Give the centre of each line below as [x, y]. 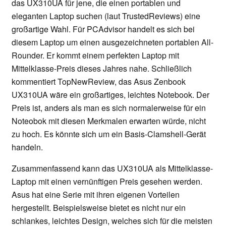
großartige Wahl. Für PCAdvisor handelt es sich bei [103, 29]
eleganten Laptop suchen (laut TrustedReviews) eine [106, 16]
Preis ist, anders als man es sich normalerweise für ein [109, 108]
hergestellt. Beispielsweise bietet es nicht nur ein [99, 208]
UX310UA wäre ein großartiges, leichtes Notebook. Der [110, 95]
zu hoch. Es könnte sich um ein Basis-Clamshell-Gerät [109, 134]
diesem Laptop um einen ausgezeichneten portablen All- [112, 42]
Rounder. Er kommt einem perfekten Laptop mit [95, 55]
